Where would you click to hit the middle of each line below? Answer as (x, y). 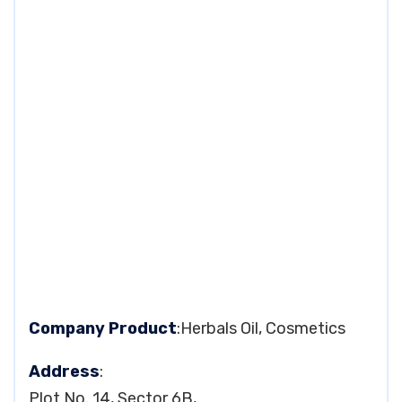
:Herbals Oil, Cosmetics (261, 328)
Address (64, 371)
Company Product (103, 328)
